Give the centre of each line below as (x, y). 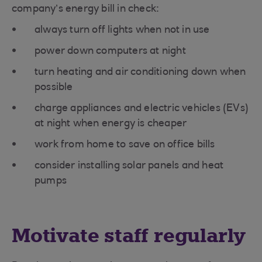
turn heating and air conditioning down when (140, 73)
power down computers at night (110, 51)
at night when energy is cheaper (111, 124)
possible (54, 88)
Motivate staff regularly (129, 236)
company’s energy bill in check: (86, 9)
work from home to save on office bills (125, 145)
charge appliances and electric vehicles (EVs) (142, 109)
